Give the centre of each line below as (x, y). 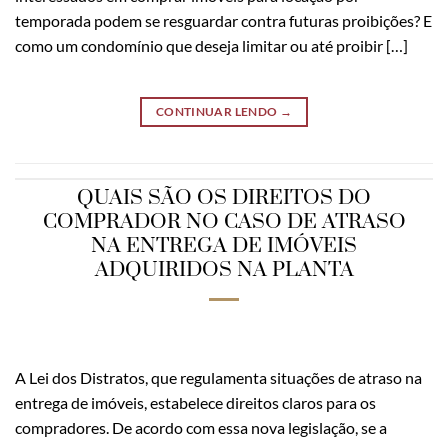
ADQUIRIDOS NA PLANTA (224, 269)
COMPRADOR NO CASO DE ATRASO (224, 221)
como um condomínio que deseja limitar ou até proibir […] (211, 46)
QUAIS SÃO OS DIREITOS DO (224, 197)
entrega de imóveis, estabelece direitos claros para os (195, 402)
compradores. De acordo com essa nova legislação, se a (201, 427)
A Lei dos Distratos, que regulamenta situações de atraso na (218, 377)
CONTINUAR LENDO (217, 112)
